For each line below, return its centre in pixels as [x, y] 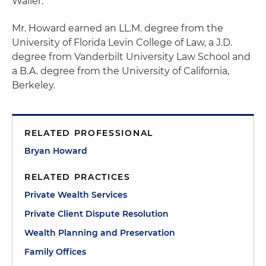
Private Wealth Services [76, 195]
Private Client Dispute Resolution [96, 214]
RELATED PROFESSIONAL [89, 133]
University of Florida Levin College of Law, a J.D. [122, 42]
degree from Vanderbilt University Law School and [131, 57]
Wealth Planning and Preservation [100, 233]
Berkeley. [34, 85]
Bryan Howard [56, 151]
